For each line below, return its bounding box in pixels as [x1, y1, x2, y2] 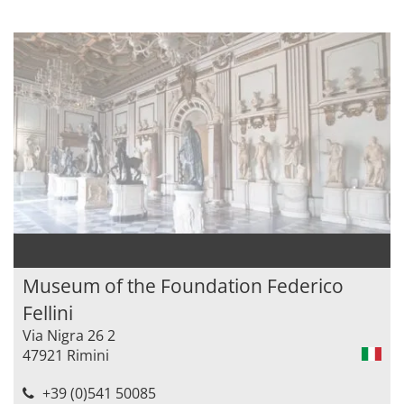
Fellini [23, 299, 73, 326]
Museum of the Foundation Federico [23, 272, 344, 298]
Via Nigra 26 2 [23, 325, 115, 345]
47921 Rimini [23, 344, 109, 365]
